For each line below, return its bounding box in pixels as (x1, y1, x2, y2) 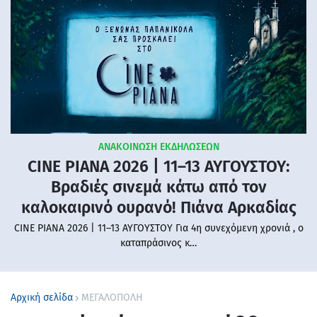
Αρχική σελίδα (11, 292, 73, 304)
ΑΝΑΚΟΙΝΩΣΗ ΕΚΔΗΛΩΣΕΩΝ (98, 141, 219, 154)
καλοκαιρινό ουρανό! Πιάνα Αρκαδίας (21, 197, 296, 218)
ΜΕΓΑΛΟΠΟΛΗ (81, 292, 143, 304)
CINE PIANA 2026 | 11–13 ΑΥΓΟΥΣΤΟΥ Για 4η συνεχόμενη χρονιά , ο (13, 222, 304, 235)
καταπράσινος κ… (120, 237, 197, 250)
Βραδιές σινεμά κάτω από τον (50, 177, 267, 197)
